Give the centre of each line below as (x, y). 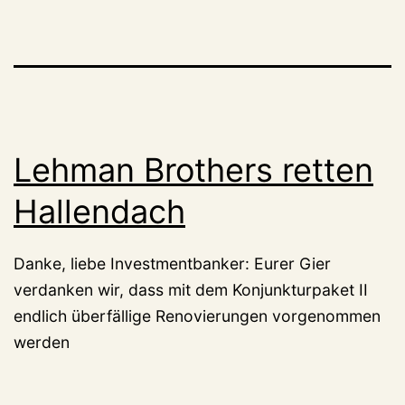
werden (42, 342)
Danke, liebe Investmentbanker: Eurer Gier (172, 263)
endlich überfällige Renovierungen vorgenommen (197, 316)
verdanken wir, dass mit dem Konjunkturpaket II (191, 289)
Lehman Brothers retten (193, 170)
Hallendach (99, 211)
